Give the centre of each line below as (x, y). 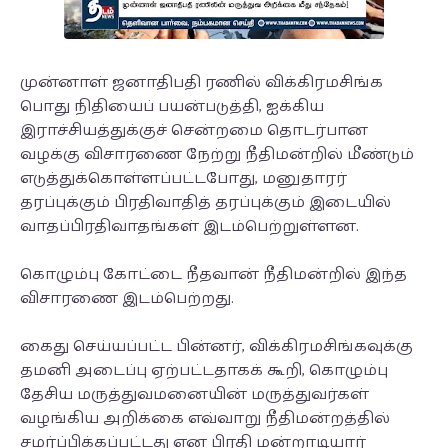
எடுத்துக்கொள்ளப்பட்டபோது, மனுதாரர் (183, 178)
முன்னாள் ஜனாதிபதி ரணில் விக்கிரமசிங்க (201, 82)
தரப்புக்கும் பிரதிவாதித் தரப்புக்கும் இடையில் (205, 202)
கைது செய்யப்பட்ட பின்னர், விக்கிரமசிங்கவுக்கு (216, 346)
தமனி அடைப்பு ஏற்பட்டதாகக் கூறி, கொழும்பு (204, 370)
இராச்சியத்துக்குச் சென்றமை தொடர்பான (194, 130)
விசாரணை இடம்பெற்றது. (129, 298)
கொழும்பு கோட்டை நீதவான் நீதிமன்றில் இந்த (213, 274)
